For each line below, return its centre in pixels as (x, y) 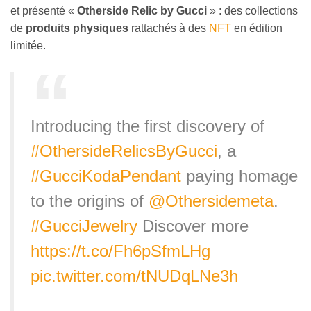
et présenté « (44, 11)
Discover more (193, 226)
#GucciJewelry (84, 226)
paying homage (239, 176)
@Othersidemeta (211, 201)
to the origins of (90, 201)
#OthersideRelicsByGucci (124, 151)
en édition (257, 28)
